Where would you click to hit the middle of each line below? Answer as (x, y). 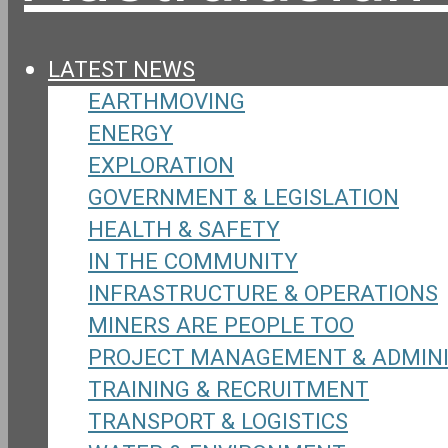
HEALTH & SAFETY (184, 229)
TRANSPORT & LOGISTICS (218, 421)
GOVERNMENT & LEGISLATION (243, 197)
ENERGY (130, 133)
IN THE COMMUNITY (193, 261)
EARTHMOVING (166, 101)
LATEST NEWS (121, 69)
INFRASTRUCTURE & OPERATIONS (263, 293)
